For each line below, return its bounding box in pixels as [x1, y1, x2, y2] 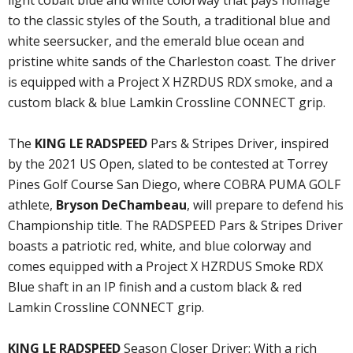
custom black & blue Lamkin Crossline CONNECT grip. [8, 94, 325, 112]
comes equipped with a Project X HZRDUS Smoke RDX [8, 258, 323, 276]
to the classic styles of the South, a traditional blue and [8, 12, 330, 30]
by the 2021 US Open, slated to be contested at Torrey [8, 155, 328, 173]
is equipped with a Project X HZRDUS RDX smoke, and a [8, 73, 333, 91]
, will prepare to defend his [187, 196, 344, 214]
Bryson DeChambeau [56, 196, 187, 214]
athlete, [8, 196, 56, 214]
